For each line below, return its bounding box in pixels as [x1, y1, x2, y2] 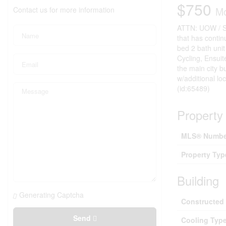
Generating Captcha [19, 190, 84, 200]
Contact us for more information [13, 5, 115, 15]
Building [177, 172, 219, 190]
